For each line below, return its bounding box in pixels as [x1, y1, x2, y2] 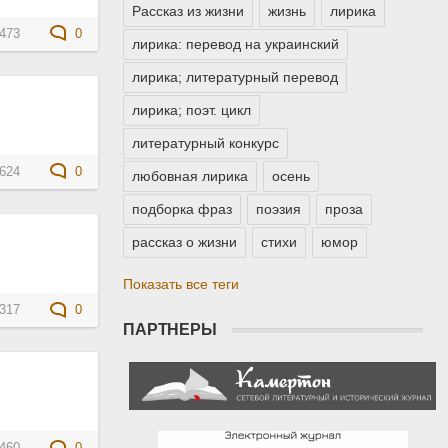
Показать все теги [123, 276, 239, 293]
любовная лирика [132, 168, 248, 185]
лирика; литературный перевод [132, 69, 338, 86]
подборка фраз [132, 201, 232, 218]
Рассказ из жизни [132, 3, 244, 20]
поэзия [256, 201, 301, 218]
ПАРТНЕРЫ [123, 321, 217, 339]
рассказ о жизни [132, 234, 237, 251]
